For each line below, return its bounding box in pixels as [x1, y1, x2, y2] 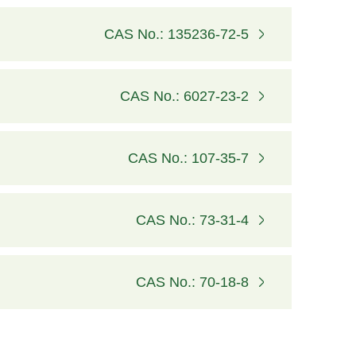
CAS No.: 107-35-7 [128, 150, 250, 167]
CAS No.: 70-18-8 [136, 274, 250, 291]
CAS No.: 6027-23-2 [120, 88, 250, 105]
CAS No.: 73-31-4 [136, 212, 250, 229]
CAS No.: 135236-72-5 [104, 26, 250, 43]
